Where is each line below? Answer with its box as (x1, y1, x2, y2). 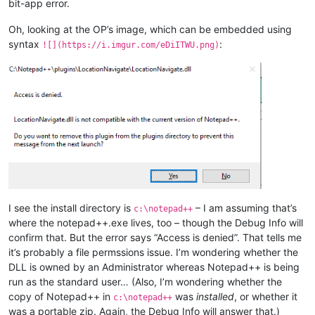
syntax (8, 38, 42, 51)
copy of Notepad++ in (8, 290, 113, 302)
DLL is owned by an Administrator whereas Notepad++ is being (8, 260, 300, 273)
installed (196, 290, 234, 302)
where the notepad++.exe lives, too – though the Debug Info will (8, 216, 303, 229)
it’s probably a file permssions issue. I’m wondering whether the (8, 245, 298, 258)
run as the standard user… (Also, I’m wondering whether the (8, 275, 282, 288)
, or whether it (234, 290, 297, 302)
